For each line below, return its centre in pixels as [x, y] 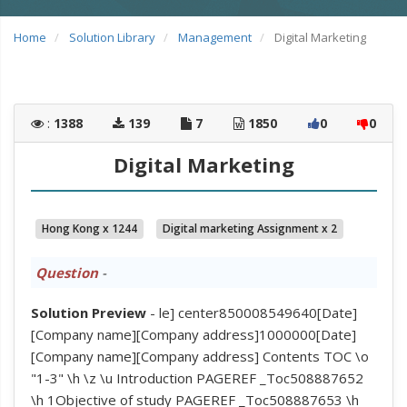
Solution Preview [88, 312]
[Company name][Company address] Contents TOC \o [199, 356]
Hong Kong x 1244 [89, 228]
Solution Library [112, 37]
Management [215, 37]
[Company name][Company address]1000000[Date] [193, 334]
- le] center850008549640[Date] [251, 312]
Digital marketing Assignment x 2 [249, 228]
